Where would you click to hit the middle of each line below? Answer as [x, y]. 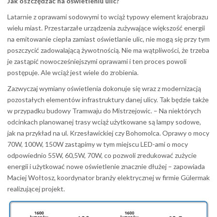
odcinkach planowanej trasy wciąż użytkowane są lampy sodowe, [104, 122]
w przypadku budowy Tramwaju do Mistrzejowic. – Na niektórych [104, 110]
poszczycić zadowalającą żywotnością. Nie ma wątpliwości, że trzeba [108, 50]
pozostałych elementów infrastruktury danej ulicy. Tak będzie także [108, 99]
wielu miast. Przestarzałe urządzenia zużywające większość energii [106, 28]
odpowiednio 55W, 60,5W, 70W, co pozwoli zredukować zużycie [102, 155]
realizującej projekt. [36, 188]
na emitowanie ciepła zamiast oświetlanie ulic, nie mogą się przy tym [108, 39]
